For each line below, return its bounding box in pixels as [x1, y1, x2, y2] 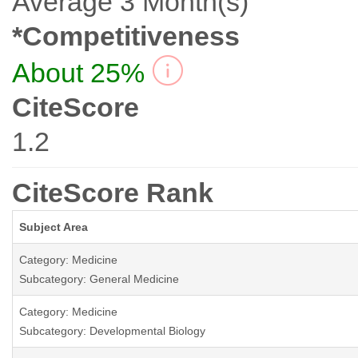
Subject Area [19, 221, 88, 234]
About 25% [12, 58, 145, 89]
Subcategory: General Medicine [19, 272, 179, 286]
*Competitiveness [12, 21, 240, 52]
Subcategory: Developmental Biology [19, 324, 205, 338]
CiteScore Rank [12, 177, 213, 209]
